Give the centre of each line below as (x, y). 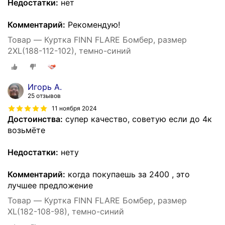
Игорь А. (45, 87)
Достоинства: (35, 119)
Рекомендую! (93, 25)
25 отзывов (44, 96)
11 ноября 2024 (74, 108)
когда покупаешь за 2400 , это (128, 174)
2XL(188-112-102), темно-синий (69, 51)
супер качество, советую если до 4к (137, 119)
